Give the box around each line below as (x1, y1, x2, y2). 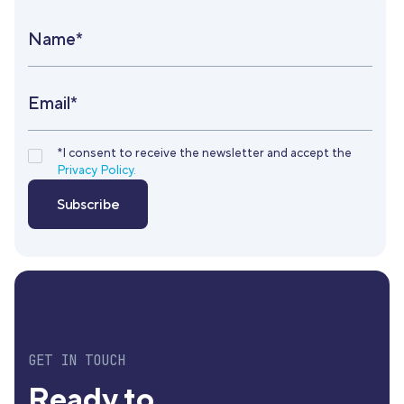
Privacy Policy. (56, 162, 136, 179)
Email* (28, 92, 78, 114)
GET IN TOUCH (28, 351, 126, 371)
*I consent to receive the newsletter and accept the (56, 145, 352, 162)
